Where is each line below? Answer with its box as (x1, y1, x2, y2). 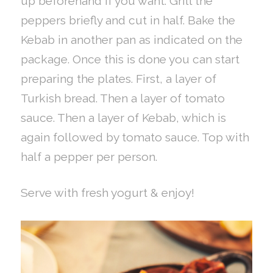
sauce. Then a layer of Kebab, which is (20, 111, 226, 124)
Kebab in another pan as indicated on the (20, 33, 243, 46)
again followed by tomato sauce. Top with (20, 130, 249, 144)
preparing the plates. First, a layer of (20, 72, 216, 85)
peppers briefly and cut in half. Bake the (20, 13, 235, 27)
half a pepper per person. (20, 150, 157, 163)
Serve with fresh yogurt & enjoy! (20, 185, 194, 199)
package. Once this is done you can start (20, 52, 239, 66)
